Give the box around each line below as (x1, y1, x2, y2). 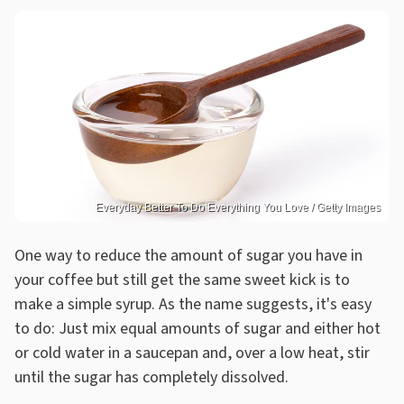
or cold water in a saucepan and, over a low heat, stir (14, 341, 370, 364)
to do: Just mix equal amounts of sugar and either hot (14, 317, 381, 340)
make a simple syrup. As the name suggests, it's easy (14, 292, 372, 316)
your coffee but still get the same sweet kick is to (14, 268, 350, 291)
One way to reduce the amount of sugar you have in (14, 243, 363, 267)
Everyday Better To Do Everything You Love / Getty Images (96, 200, 381, 214)
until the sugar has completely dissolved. (14, 365, 292, 389)
